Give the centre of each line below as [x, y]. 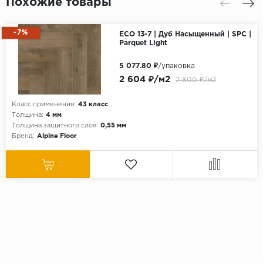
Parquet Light [143, 43]
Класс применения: [44, 105]
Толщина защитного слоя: [55, 126]
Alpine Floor [57, 136]
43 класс [93, 105]
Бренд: [23, 136]
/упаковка [176, 66]
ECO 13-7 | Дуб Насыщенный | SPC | [185, 35]
